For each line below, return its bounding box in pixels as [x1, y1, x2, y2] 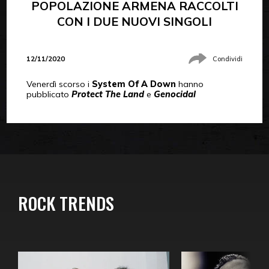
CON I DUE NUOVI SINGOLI [57, 13, 212, 29]
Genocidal [153, 89, 196, 100]
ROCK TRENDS [18, 190, 114, 216]
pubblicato [26, 89, 71, 100]
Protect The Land [71, 89, 144, 100]
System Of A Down [91, 79, 176, 90]
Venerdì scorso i [26, 79, 92, 90]
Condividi [213, 54, 243, 63]
